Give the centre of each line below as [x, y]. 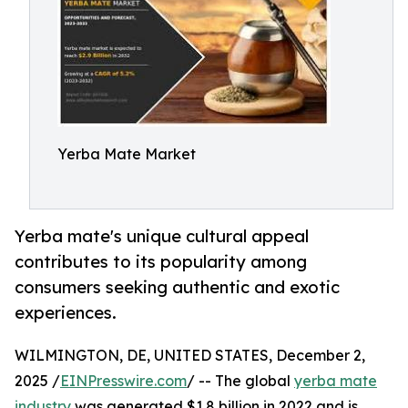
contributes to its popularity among [161, 262]
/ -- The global [240, 381]
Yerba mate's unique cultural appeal [162, 236]
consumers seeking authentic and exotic [177, 287]
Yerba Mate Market [127, 154]
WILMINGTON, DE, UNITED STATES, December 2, [190, 356]
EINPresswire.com [123, 381]
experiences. [66, 313]
